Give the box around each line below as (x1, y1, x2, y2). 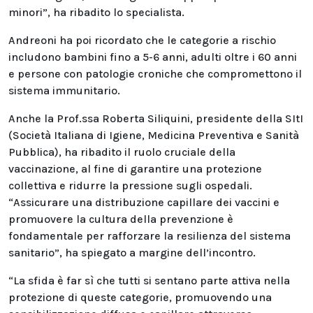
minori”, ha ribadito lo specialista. (8, 6, 184, 19)
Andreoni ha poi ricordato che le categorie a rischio (8, 34, 276, 47)
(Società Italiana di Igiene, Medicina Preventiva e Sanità (8, 129, 299, 142)
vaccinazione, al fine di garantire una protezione (8, 162, 262, 175)
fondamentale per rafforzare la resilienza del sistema (8, 229, 291, 242)
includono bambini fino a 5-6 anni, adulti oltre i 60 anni (8, 50, 297, 64)
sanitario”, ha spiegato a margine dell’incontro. (8, 246, 256, 259)
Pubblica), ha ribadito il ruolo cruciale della (8, 145, 235, 159)
